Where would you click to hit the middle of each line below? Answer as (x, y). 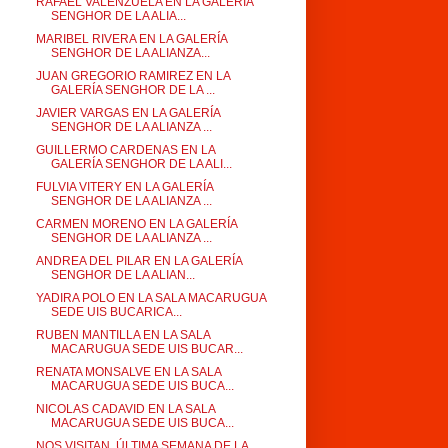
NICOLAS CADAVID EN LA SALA (125, 409)
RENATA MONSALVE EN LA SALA (128, 372)
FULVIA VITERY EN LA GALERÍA (124, 187)
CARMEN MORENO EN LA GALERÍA (136, 224)
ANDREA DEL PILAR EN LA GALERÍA (138, 261)
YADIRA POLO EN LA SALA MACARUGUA (150, 298)
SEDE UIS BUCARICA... (116, 312)
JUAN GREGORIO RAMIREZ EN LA (132, 76)
